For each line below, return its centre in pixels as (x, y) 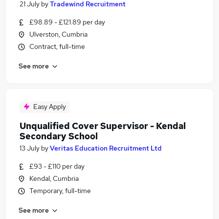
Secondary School (59, 136)
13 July (30, 148)
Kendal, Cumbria (54, 178)
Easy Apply (50, 107)
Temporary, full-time (60, 191)
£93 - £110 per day (57, 166)
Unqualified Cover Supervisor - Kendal (103, 126)
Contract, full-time (57, 46)
